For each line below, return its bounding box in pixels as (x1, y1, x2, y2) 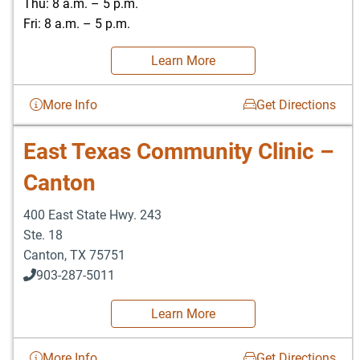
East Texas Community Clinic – (23, 137, 334, 165)
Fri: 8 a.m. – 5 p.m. (23, 15, 130, 31)
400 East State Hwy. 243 (23, 207, 162, 223)
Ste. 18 (23, 227, 63, 243)
